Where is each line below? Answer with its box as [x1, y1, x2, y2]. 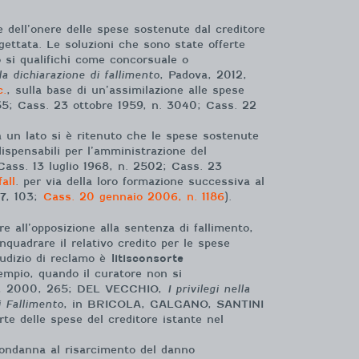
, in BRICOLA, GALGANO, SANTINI [63, 297, 264, 310]
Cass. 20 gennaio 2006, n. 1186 [43, 191, 224, 203]
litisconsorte [111, 252, 184, 264]
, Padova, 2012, [159, 69, 247, 81]
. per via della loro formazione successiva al [15, 175, 264, 188]
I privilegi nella [167, 282, 250, 295]
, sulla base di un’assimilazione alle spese [6, 84, 244, 96]
